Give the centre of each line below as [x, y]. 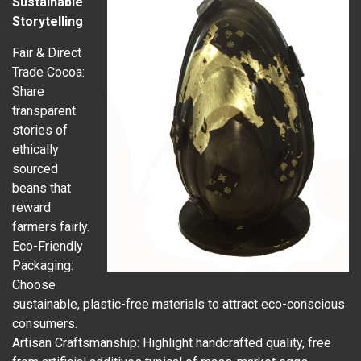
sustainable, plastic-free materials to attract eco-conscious [178, 305]
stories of [40, 131]
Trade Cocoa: [48, 73]
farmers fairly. [51, 227]
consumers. [45, 324]
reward [31, 208]
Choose [34, 285]
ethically [35, 150]
